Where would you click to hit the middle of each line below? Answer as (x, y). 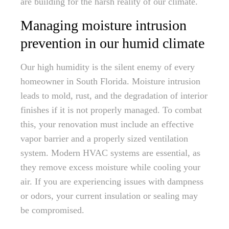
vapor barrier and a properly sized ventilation (104, 139)
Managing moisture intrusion (104, 25)
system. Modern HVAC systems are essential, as (110, 153)
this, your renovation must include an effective (107, 124)
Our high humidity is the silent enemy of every (108, 67)
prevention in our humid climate (112, 43)
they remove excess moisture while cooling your (110, 167)
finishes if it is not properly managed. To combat (111, 110)
